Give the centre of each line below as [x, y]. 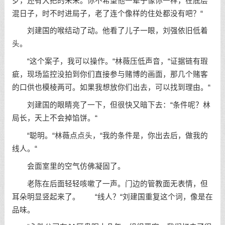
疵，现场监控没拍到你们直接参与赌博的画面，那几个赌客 [110, 75]
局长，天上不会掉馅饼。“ [54, 118]
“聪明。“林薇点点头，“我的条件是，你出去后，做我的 [110, 135]
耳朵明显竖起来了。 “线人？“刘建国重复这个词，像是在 [112, 197]
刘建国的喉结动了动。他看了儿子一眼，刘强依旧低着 [110, 31]
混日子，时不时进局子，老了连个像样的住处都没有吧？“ [107, 13]
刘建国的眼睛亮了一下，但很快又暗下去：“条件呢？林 [111, 105]
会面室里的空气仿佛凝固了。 [68, 166]
